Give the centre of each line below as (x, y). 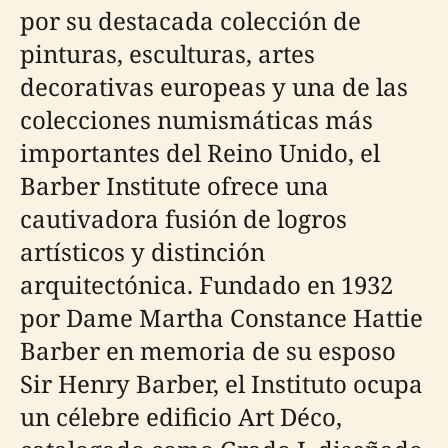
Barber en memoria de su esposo (208, 350)
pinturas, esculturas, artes (167, 53)
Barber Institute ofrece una (174, 185)
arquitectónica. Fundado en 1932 (206, 284)
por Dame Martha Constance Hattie (221, 317)
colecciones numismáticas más (196, 119)
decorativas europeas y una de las (214, 86)
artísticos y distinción (142, 251)
